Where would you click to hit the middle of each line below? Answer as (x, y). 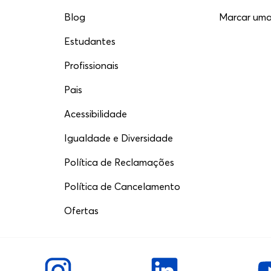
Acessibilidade (96, 114)
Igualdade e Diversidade (119, 138)
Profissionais (92, 65)
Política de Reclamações (119, 162)
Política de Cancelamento (122, 186)
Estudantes (90, 41)
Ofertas (82, 211)
